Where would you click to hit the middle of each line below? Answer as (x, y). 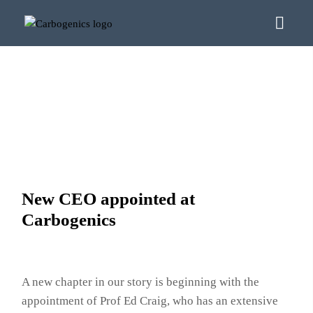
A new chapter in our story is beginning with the (141, 282)
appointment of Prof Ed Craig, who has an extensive (150, 301)
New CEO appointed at (109, 199)
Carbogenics (69, 220)
